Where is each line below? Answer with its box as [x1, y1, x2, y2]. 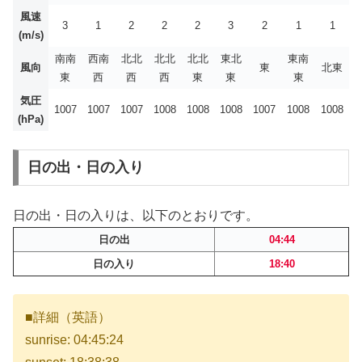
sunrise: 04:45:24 [25, 333, 124, 347]
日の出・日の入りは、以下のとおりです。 [13, 208, 259, 222]
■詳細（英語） [25, 310, 111, 325]
